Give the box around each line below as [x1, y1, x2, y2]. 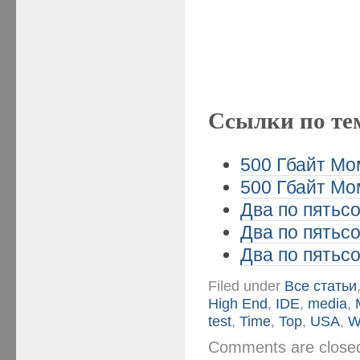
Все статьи [284, 276, 358, 294]
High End [208, 294, 268, 312]
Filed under [208, 276, 285, 294]
